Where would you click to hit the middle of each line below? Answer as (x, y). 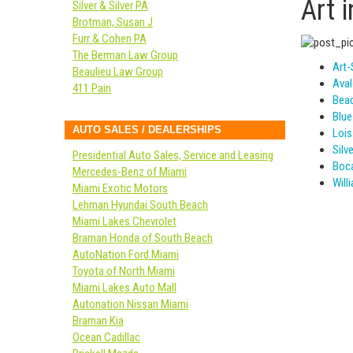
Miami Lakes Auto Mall (124, 288)
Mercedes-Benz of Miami (130, 172)
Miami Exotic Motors (120, 188)
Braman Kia (98, 321)
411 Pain (92, 88)
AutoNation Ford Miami (126, 255)
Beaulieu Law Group (118, 72)
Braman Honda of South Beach (143, 238)
